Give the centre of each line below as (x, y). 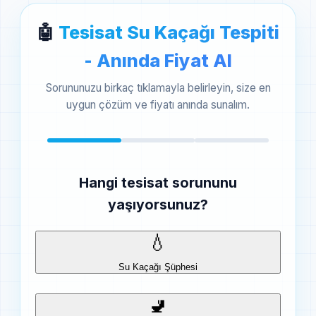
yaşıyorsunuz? (158, 204)
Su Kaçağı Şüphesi (158, 267)
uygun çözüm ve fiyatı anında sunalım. (158, 104)
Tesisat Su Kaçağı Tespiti (169, 32)
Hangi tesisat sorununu (158, 182)
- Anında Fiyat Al (158, 60)
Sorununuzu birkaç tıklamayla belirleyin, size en (158, 87)
